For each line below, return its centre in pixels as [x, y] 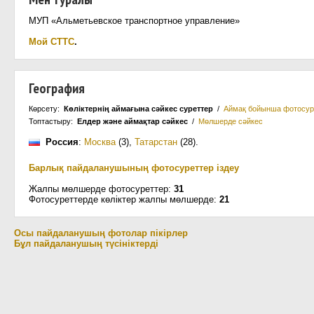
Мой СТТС [52, 42]
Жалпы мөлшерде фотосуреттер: [101, 189]
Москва [100, 142]
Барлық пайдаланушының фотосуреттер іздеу [134, 168]
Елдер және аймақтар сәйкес [132, 121]
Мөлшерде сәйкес [231, 121]
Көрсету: [46, 109]
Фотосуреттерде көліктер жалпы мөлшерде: [124, 199]
